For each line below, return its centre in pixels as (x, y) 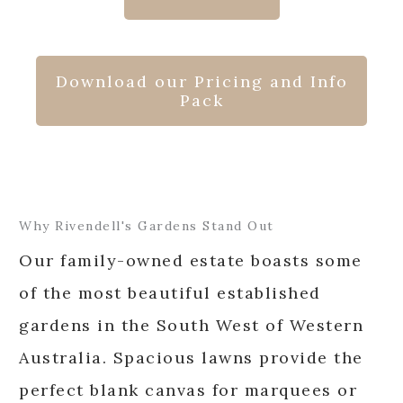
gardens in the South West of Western (191, 325)
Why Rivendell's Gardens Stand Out (147, 226)
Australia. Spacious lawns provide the (191, 357)
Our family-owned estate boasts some (191, 260)
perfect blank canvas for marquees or (188, 390)
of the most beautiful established (170, 292)
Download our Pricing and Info (201, 82)
